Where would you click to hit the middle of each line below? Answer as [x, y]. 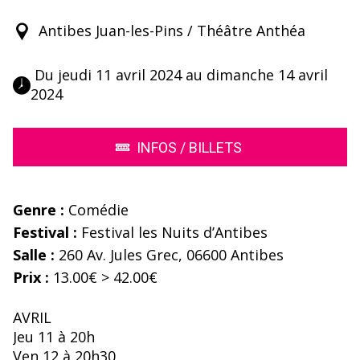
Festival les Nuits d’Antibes [172, 233]
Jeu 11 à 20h [54, 337]
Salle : [34, 255]
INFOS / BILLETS [189, 147]
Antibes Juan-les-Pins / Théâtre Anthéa [172, 31]
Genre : [39, 210]
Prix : [31, 278]
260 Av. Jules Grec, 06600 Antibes [169, 255]
